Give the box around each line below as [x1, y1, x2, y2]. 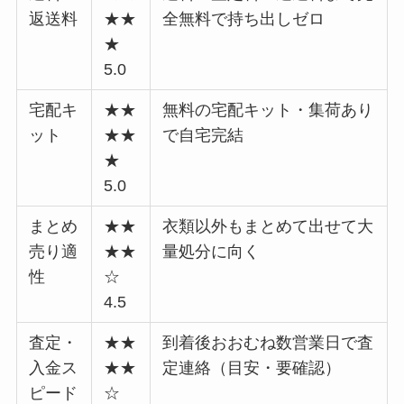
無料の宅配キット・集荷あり [162, 101, 374, 120]
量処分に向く [162, 243, 261, 262]
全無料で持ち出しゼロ [162, 10, 326, 29]
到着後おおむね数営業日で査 [162, 334, 374, 353]
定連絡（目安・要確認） [162, 359, 342, 378]
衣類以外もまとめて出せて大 [162, 217, 374, 236]
